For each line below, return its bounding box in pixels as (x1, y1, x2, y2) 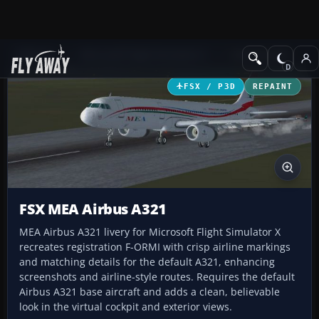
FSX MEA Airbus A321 (19, 199, 167, 219)
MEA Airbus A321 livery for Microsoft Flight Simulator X (19, 225, 281, 239)
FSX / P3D (184, 81, 236, 90)
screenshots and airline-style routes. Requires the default (19, 270, 295, 284)
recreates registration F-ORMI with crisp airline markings (19, 240, 291, 254)
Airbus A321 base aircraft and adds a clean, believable (19, 285, 280, 299)
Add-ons (17, 48, 55, 61)
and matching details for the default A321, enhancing (19, 255, 275, 269)
